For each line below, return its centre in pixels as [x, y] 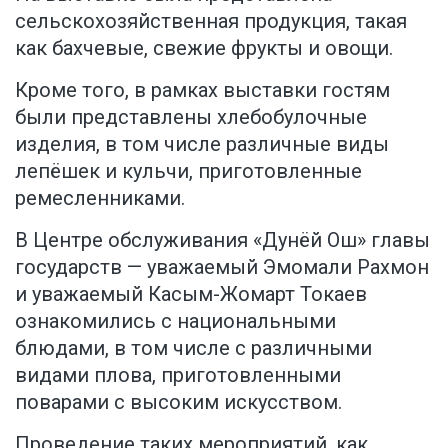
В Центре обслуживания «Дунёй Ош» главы [222, 239]
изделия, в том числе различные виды [202, 143]
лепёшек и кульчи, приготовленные [188, 170]
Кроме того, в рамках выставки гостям [202, 89]
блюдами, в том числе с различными [193, 347]
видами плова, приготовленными [178, 374]
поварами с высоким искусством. [178, 401]
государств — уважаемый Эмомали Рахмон [222, 266]
